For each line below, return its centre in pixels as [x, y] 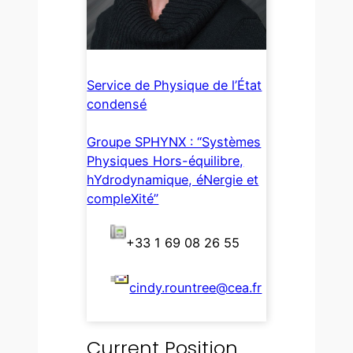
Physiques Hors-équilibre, [165, 160]
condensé [117, 104]
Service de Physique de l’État [175, 85]
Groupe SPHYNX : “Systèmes [174, 141]
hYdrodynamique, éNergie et [173, 179]
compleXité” [123, 198]
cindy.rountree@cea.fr [196, 287]
